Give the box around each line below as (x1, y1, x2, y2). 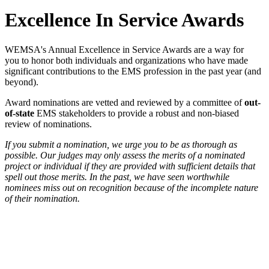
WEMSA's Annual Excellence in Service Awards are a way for (5, 44, 244, 55)
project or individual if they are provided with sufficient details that (5, 160, 255, 171)
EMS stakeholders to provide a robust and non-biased (34, 107, 239, 118)
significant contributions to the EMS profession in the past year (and (5, 65, 261, 76)
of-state (5, 107, 34, 118)
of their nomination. (5, 193, 80, 204)
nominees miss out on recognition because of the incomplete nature (5, 182, 258, 193)
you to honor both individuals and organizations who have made (5, 55, 248, 65)
